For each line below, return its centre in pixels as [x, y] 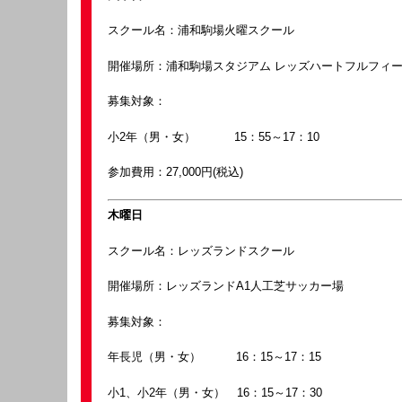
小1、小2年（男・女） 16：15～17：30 [215, 392]
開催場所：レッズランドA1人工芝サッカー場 [226, 286]
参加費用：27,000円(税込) [175, 172]
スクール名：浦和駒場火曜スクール [201, 30]
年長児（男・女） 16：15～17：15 [214, 357]
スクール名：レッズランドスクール [207, 250]
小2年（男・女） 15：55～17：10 [214, 136]
